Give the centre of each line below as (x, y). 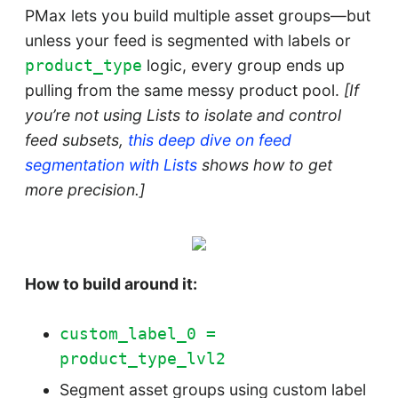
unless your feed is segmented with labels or (187, 41)
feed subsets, (74, 140)
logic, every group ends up (243, 66)
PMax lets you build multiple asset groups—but (197, 16)
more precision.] (84, 190)
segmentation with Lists (111, 165)
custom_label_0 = (138, 334)
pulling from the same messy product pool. (182, 91)
